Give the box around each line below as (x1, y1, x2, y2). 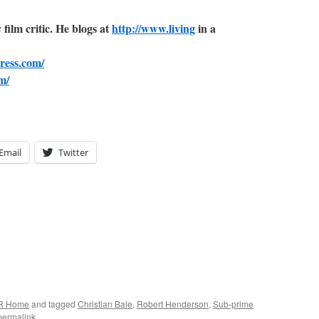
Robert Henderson (137, 298, 209, 310)
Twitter (58, 146, 88, 159)
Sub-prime (213, 298, 253, 310)
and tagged (29, 298, 78, 310)
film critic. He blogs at (1, 20, 112, 36)
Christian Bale (78, 298, 132, 310)
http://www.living (112, 20, 195, 36)
